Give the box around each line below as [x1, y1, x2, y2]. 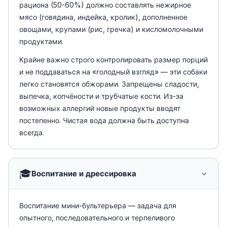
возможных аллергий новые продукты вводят [19, 103, 180, 112]
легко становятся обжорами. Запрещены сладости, [19, 79, 199, 88]
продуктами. [19, 36, 63, 46]
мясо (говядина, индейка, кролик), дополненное [19, 12, 187, 21]
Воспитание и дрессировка [31, 168, 136, 178]
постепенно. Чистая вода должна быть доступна [19, 116, 189, 125]
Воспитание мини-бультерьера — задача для [19, 201, 176, 210]
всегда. [19, 128, 44, 137]
